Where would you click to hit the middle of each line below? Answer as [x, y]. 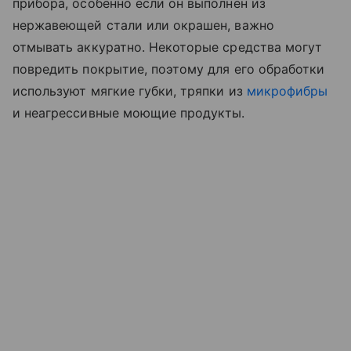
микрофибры [287, 91]
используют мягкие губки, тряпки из [130, 91]
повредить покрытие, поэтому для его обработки [169, 69]
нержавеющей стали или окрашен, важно [143, 25]
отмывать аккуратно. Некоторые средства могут [168, 47]
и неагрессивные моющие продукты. [131, 113]
